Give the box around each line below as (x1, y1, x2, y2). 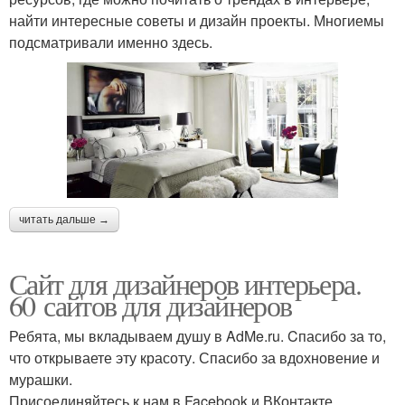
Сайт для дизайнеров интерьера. (9, 263, 361, 303)
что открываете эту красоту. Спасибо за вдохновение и (9, 346, 380, 368)
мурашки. (9, 368, 72, 390)
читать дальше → (19, 212, 109, 226)
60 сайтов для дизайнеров (9, 285, 292, 325)
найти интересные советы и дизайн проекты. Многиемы (9, 9, 384, 31)
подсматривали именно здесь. (9, 31, 212, 52)
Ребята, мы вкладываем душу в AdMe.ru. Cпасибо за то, (9, 325, 386, 346)
